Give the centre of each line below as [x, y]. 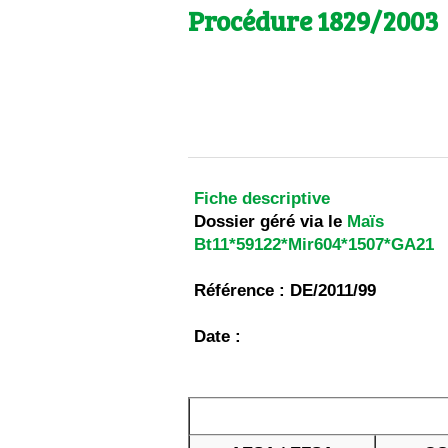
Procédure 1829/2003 [314, 20]
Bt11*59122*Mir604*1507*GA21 [314, 244]
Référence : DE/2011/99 [285, 290]
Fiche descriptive [262, 198]
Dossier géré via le [271, 221]
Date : [218, 336]
